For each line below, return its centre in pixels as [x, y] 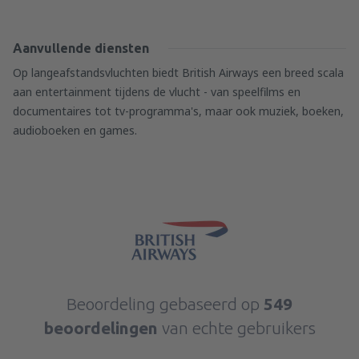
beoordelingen [103, 328]
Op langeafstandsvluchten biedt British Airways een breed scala [178, 73]
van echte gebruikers [238, 328]
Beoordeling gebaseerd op [165, 304]
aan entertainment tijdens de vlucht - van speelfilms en [157, 92]
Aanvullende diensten [81, 48]
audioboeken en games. [75, 130]
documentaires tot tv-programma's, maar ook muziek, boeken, [178, 111]
